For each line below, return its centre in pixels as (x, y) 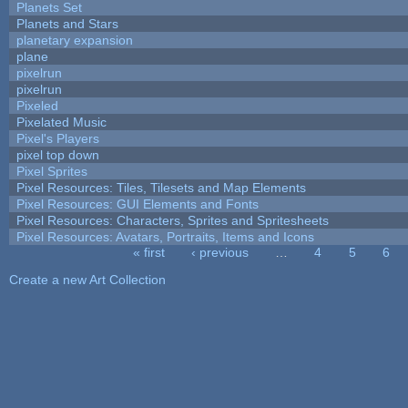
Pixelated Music (61, 122)
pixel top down (57, 154)
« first (148, 252)
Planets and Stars (67, 23)
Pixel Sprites (51, 171)
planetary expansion (74, 40)
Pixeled (37, 105)
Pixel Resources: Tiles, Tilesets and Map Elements (161, 187)
